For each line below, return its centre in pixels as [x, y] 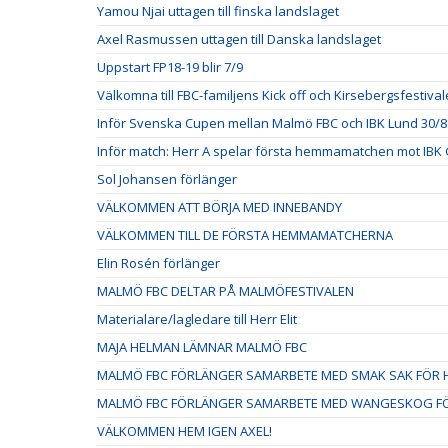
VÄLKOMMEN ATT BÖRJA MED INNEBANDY [219, 207]
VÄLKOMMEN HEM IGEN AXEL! [184, 431]
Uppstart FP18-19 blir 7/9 [170, 67]
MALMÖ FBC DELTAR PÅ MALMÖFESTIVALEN [225, 291]
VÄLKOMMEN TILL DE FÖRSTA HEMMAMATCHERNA [245, 235]
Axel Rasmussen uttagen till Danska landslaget [239, 39]
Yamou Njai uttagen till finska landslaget [218, 11]
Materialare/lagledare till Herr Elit [197, 319]
